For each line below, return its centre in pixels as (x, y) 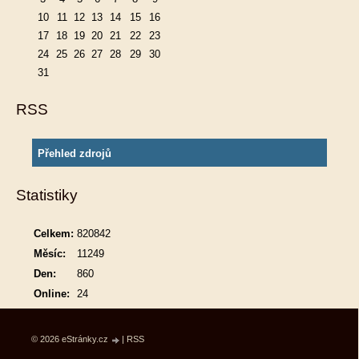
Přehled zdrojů (75, 153)
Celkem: (54, 233)
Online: (52, 293)
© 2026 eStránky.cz (71, 339)
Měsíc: (50, 253)
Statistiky (47, 195)
